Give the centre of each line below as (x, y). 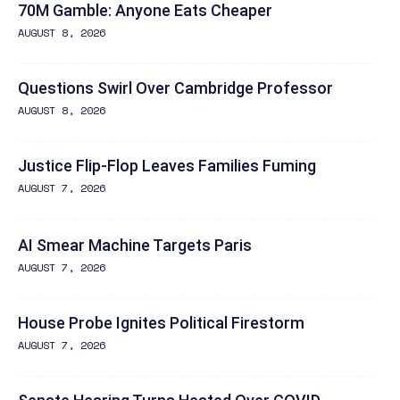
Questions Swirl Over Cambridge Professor (175, 87)
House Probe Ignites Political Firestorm (161, 322)
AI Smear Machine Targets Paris (135, 245)
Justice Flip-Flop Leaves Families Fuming (167, 165)
